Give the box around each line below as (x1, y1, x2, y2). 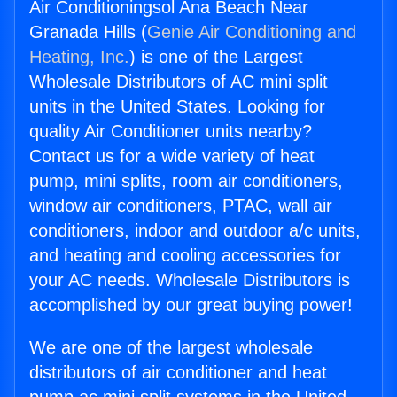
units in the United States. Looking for (29, 97, 325, 117)
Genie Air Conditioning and (147, 22, 356, 43)
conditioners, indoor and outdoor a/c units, (29, 221, 361, 241)
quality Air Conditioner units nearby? (29, 121, 312, 142)
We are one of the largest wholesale (29, 338, 313, 358)
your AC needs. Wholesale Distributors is (29, 270, 350, 291)
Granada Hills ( (29, 22, 147, 43)
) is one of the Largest (129, 47, 303, 67)
